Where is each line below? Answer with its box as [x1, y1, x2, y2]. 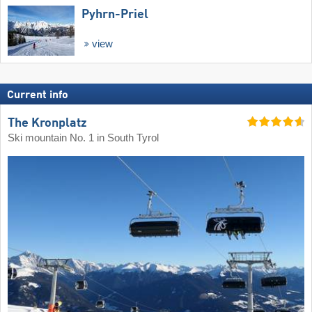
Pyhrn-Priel [81, 8, 148, 21]
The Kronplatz [8, 116, 87, 130]
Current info [7, 90, 68, 102]
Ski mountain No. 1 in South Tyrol [8, 132, 159, 143]
